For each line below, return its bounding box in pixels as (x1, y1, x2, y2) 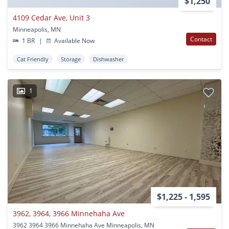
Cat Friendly (17, 55, 49, 63)
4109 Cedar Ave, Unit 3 (13, 13, 90, 23)
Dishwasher (93, 55, 124, 63)
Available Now (53, 36, 95, 45)
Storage (61, 55, 81, 63)
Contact (190, 35, 212, 44)
